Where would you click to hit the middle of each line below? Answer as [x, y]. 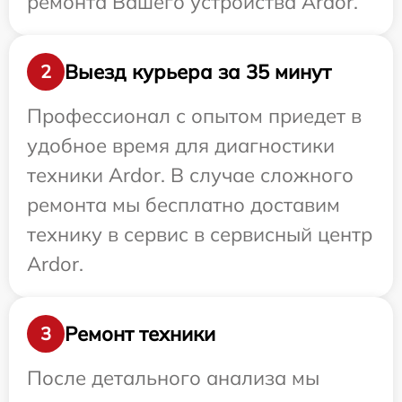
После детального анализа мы [173, 378]
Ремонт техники [140, 333]
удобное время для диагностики [181, 146]
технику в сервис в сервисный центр [200, 235]
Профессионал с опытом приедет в [194, 116]
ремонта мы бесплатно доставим [184, 205]
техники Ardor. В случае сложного [190, 175]
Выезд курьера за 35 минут [198, 71]
